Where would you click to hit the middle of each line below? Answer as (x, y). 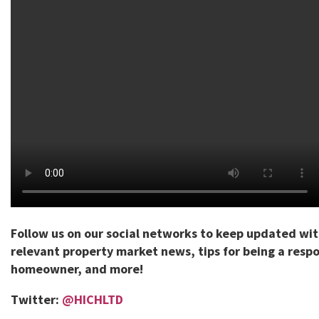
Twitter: (36, 299)
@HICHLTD (93, 299)
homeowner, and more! (77, 269)
